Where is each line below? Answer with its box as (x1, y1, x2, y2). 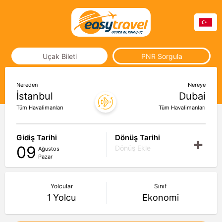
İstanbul (16, 90, 53, 102)
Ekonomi (142, 192, 179, 203)
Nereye (188, 81, 206, 88)
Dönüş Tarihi (115, 133, 160, 142)
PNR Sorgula (141, 52, 182, 60)
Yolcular (50, 182, 73, 190)
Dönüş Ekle (115, 144, 151, 152)
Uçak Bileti (42, 52, 77, 60)
